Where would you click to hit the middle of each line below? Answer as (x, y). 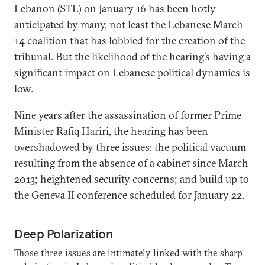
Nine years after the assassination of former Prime (128, 115)
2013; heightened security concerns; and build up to (132, 179)
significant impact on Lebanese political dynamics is (132, 72)
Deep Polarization (64, 234)
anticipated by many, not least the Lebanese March (129, 25)
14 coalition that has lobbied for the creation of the (130, 41)
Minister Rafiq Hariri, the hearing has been (111, 131)
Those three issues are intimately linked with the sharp (128, 253)
